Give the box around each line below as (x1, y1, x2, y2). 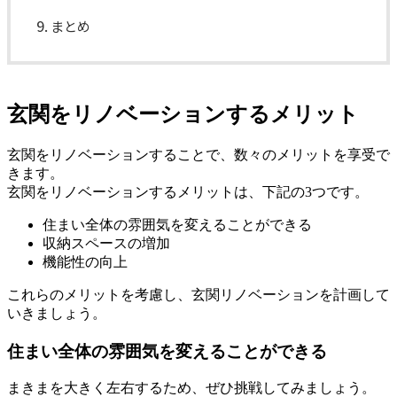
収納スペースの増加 (43, 235, 170, 251)
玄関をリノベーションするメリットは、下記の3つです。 (7, 183, 369, 199)
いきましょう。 (7, 305, 106, 321)
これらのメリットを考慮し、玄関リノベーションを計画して (7, 286, 390, 302)
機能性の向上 (43, 253, 128, 269)
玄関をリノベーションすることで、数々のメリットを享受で (7, 146, 390, 162)
